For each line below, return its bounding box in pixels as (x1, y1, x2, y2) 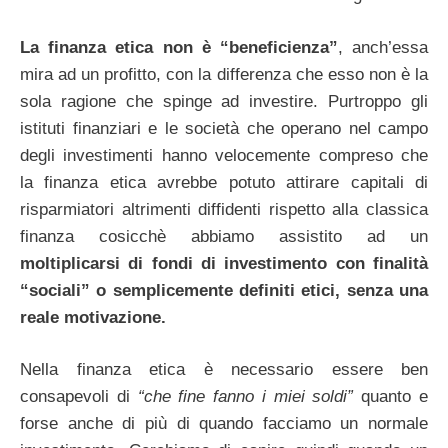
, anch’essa (337, 37, 429, 57)
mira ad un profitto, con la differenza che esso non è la (20, 64, 428, 84)
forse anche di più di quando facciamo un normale (20, 414, 428, 434)
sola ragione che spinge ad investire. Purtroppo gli (20, 91, 428, 111)
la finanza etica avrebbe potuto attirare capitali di (20, 172, 428, 192)
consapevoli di (20, 387, 138, 407)
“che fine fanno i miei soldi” (137, 387, 354, 407)
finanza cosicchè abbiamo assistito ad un (20, 226, 428, 246)
